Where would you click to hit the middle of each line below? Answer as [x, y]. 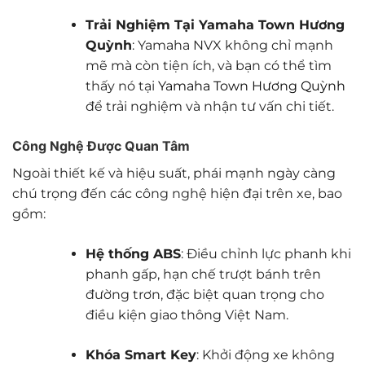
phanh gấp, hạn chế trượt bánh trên [203, 274]
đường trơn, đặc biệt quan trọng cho [204, 294]
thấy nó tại [121, 86]
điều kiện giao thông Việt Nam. [187, 314]
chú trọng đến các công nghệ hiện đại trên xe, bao [177, 193]
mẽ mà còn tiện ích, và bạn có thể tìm [208, 65]
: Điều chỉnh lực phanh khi [266, 253]
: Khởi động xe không [265, 354]
